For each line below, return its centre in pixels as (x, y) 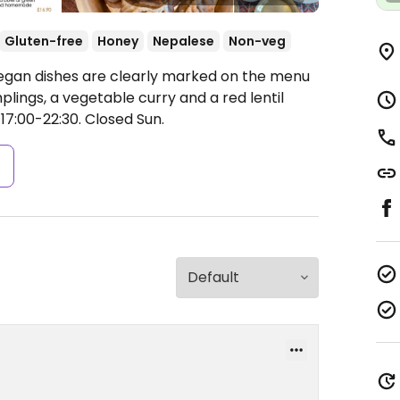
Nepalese (183, 41)
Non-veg (257, 41)
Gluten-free (44, 41)
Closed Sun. (123, 119)
